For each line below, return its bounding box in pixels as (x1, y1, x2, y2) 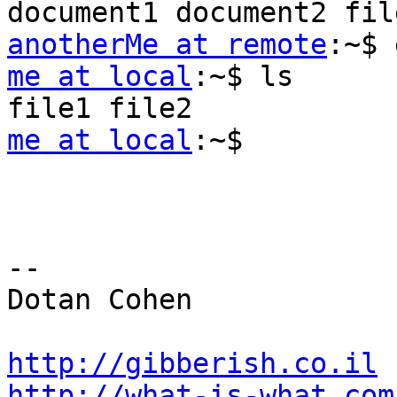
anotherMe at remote (7, 28, 327, 61)
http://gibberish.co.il (7, 347, 378, 380)
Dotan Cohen (7, 284, 192, 316)
